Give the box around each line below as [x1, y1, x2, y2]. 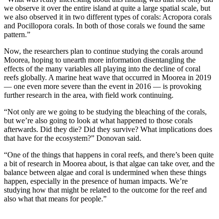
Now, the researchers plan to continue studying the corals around [4, 46, 203, 55]
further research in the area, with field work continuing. [4, 90, 174, 99]
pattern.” [4, 30, 32, 39]
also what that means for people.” [4, 194, 107, 203]
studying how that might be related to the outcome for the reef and [4, 185, 207, 194]
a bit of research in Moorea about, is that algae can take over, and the [4, 159, 215, 168]
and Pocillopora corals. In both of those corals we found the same [4, 21, 205, 30]
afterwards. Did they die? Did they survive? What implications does [4, 125, 212, 133]
